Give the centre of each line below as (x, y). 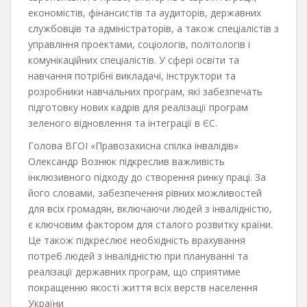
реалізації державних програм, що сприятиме (134, 271)
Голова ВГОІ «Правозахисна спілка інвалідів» (133, 145)
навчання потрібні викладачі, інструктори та (132, 75)
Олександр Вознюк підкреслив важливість (126, 161)
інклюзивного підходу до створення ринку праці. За (147, 177)
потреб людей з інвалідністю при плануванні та (138, 256)
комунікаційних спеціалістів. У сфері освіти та (134, 60)
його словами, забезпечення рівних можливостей (145, 193)
